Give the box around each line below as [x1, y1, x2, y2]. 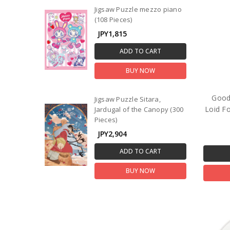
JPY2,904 [97, 129, 127, 139]
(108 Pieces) [94, 14, 132, 24]
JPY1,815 [97, 28, 127, 39]
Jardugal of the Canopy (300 [94, 105, 184, 114]
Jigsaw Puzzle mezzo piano [94, 4, 182, 14]
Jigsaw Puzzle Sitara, [94, 94, 161, 104]
